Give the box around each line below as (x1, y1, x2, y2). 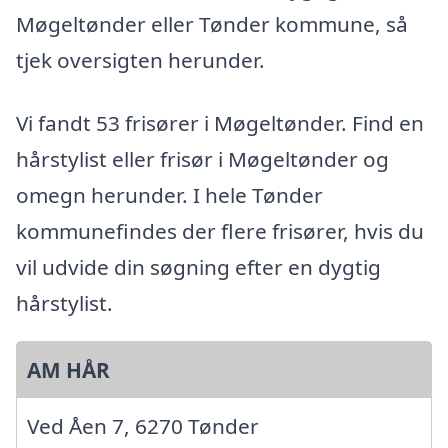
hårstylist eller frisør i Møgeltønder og (16, 145, 389, 174)
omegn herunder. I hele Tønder (16, 181, 323, 210)
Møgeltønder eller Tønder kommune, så (16, 9, 408, 38)
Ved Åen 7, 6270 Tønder (27, 412, 259, 441)
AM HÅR (27, 356, 110, 385)
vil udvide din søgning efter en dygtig (16, 253, 381, 282)
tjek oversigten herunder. (16, 45, 265, 74)
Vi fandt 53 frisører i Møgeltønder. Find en (16, 109, 424, 138)
